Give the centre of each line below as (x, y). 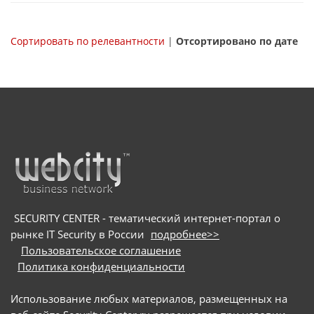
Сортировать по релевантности (88, 41)
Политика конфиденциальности (101, 266)
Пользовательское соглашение (101, 250)
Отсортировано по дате (237, 41)
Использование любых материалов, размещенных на (149, 299)
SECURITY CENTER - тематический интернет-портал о (147, 218)
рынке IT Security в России (79, 234)
